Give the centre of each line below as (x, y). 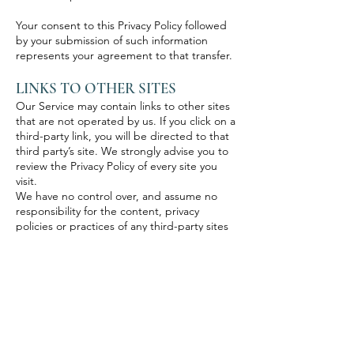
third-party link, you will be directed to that (122, 136)
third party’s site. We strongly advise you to (122, 151)
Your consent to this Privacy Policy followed (121, 25)
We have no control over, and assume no (117, 196)
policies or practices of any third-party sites (122, 226)
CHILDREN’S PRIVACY (90, 274)
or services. (43, 241)
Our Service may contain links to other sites (123, 106)
